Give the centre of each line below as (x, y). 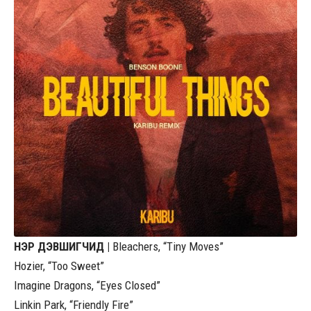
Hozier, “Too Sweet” (59, 266)
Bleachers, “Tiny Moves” (168, 246)
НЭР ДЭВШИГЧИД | (63, 246)
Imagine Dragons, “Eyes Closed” (87, 285)
